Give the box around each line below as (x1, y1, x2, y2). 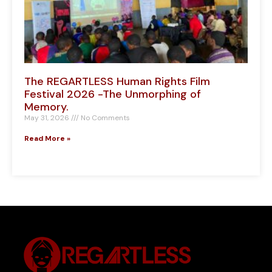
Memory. (24, 100, 69, 115)
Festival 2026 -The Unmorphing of (24, 87, 201, 102)
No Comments (79, 113, 130, 123)
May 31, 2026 (24, 113, 71, 123)
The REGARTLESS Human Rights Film (24, 74, 210, 89)
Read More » (24, 134, 70, 144)
